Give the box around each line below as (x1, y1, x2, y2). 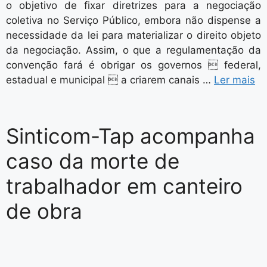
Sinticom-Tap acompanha (6, 123, 255, 148)
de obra (6, 198, 82, 223)
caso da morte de (6, 148, 179, 173)
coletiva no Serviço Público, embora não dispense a (6, 14, 261, 26)
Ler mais (214, 74, 255, 86)
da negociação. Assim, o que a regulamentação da (6, 44, 261, 56)
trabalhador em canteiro (6, 173, 243, 198)
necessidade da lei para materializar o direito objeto (6, 29, 261, 41)
